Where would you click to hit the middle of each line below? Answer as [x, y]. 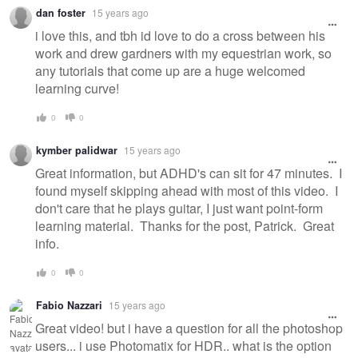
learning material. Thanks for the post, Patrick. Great [185, 225]
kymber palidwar [77, 151]
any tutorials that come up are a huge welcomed [170, 70]
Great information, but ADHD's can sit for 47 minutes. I [189, 173]
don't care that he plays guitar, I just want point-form [179, 208]
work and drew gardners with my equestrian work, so [183, 53]
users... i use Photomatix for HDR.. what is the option [183, 345]
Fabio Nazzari [69, 306]
